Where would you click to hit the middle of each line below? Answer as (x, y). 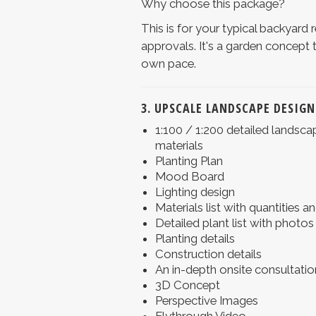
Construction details (208, 254)
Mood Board (189, 177)
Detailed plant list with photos (234, 223)
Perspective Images (206, 301)
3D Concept (187, 285)
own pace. (168, 64)
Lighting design (195, 192)
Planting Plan (189, 161)
